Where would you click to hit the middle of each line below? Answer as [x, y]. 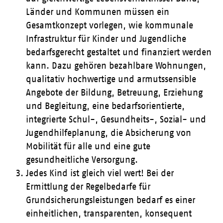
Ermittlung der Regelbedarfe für [88, 187]
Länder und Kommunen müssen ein [98, 12]
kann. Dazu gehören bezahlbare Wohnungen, [116, 66]
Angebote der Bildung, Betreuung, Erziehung [114, 93]
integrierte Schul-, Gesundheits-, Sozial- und [116, 119]
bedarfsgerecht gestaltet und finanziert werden [119, 52]
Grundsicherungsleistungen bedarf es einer [111, 200]
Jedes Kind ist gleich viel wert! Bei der [100, 173]
